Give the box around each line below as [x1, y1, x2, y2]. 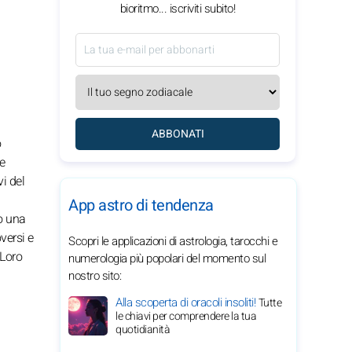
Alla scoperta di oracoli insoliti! [115, 294, 258, 311]
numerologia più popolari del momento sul [68, 250, 266, 267]
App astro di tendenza [68, 194, 214, 217]
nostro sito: [68, 267, 121, 284]
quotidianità [115, 321, 170, 338]
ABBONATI [151, 126, 204, 142]
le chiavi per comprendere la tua [115, 308, 256, 324]
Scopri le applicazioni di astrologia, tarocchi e [68, 233, 277, 250]
